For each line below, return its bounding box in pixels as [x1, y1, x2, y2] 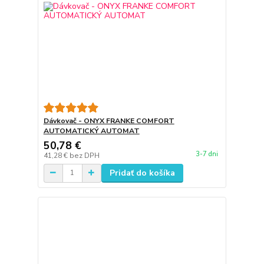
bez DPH [69, 150, 100, 160]
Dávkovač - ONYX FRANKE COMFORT [43, 115, 174, 126]
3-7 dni [195, 149, 218, 159]
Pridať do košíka [109, 167, 175, 179]
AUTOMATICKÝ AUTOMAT [43, 126, 140, 136]
